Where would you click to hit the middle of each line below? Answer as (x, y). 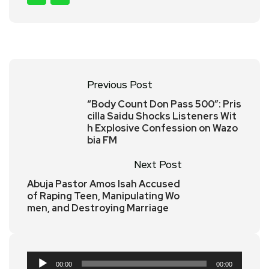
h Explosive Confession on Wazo (162, 128)
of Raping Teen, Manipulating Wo (103, 196)
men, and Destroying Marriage (98, 208)
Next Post (158, 165)
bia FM (102, 140)
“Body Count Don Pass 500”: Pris (164, 104)
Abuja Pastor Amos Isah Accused (104, 184)
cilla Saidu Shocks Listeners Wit (162, 116)
